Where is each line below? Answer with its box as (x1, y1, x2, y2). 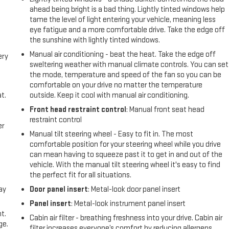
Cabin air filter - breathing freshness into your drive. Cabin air (30, 213, 223, 223)
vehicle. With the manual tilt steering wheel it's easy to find (30, 160, 221, 170)
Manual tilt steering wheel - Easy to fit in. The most (30, 129, 194, 140)
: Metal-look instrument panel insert (71, 199, 186, 209)
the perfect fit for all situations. (30, 170, 132, 180)
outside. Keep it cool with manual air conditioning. (30, 90, 190, 101)
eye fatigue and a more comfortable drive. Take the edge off (30, 25, 225, 35)
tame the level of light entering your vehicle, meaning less (30, 15, 216, 25)
